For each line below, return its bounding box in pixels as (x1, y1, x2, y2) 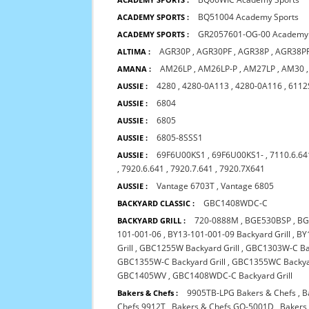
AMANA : (117, 63, 152, 74)
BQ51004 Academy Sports (198, 11, 299, 23)
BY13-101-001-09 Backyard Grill (168, 228, 291, 240)
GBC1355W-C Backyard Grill (117, 256, 226, 268)
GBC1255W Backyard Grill (139, 242, 240, 254)
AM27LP (243, 63, 276, 74)
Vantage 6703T (157, 180, 215, 192)
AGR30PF (197, 46, 232, 57)
